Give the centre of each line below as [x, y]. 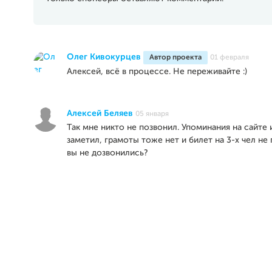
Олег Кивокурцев [104, 57]
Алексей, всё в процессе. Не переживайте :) [157, 71]
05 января [152, 114]
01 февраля [229, 57]
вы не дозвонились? [107, 153]
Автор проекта [175, 57]
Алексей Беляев [100, 113]
